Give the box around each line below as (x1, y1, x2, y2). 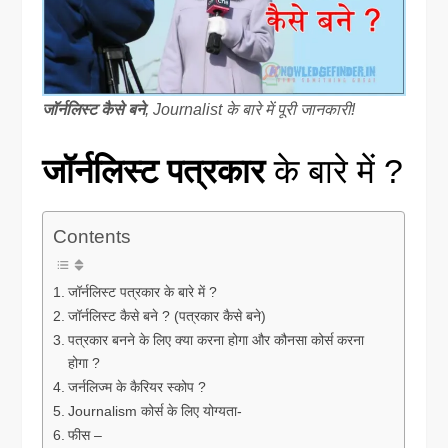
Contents (53, 226, 132, 248)
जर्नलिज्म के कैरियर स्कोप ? (68, 379, 207, 396)
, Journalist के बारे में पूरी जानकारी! (145, 100, 356, 118)
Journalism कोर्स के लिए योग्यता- (68, 403, 243, 420)
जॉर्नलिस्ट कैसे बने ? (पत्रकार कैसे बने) (68, 308, 267, 325)
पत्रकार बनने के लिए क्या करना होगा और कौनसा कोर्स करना (68, 332, 365, 349)
